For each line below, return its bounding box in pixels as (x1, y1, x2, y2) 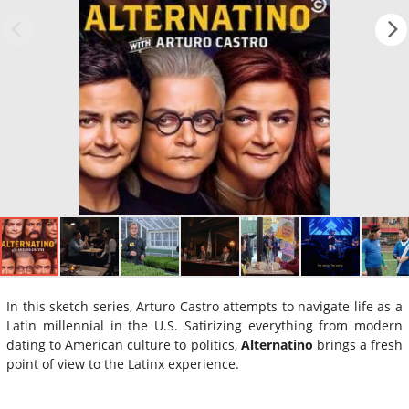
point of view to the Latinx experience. (6, 354, 239, 372)
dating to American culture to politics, (6, 335, 241, 353)
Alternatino (240, 335, 313, 353)
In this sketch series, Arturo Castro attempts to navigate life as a (6, 297, 403, 315)
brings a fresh (312, 335, 404, 353)
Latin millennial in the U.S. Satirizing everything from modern (6, 316, 403, 334)
